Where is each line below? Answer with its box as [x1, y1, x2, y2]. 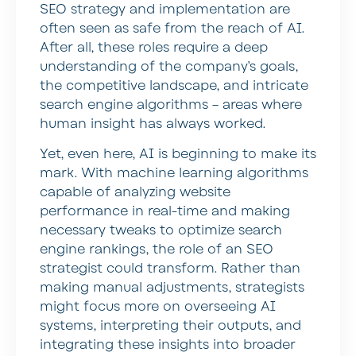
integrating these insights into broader [40, 336, 296, 354]
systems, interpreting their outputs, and [40, 317, 301, 335]
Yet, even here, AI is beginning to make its [40, 145, 316, 164]
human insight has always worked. [40, 114, 265, 133]
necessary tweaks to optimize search [40, 222, 282, 240]
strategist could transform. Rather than [40, 260, 300, 278]
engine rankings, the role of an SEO [40, 241, 273, 259]
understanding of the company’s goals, [40, 57, 298, 75]
